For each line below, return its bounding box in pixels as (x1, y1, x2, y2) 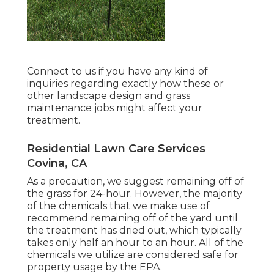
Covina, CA (27, 157, 87, 171)
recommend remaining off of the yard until (27, 212, 238, 224)
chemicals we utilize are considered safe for (27, 249, 239, 261)
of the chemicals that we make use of (27, 200, 210, 212)
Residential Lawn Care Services (27, 142, 206, 156)
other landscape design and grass (27, 90, 190, 102)
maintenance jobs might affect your (27, 102, 202, 114)
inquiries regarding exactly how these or (27, 78, 224, 90)
